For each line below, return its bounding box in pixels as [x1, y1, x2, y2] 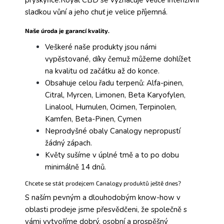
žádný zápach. [45, 138, 92, 148]
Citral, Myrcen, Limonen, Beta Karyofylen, [45, 90, 185, 100]
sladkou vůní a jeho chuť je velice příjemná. [25, 7, 167, 17]
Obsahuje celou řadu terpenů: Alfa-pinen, [45, 78, 183, 88]
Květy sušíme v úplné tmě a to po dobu [45, 150, 179, 160]
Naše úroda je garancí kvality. [25, 27, 109, 34]
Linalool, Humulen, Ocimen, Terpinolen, [45, 102, 176, 112]
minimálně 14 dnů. [45, 162, 106, 172]
